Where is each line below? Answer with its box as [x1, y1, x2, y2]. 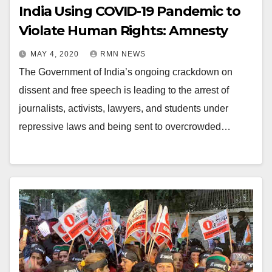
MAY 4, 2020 [30, 50, 81, 59]
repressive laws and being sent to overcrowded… [19, 121, 231, 132]
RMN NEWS [100, 50, 146, 59]
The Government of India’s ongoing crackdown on [19, 67, 233, 78]
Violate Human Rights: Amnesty [19, 22, 228, 39]
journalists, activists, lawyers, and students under [19, 103, 228, 114]
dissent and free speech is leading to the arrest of [19, 85, 229, 96]
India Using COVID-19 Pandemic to [19, 3, 240, 20]
